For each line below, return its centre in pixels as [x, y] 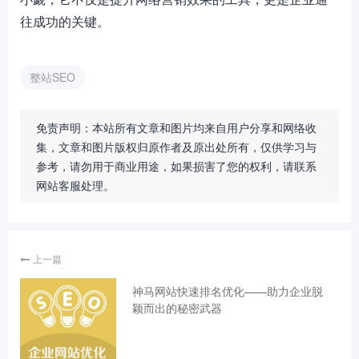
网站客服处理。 [75, 185]
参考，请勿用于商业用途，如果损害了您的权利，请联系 [176, 166]
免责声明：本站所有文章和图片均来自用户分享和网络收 [176, 127]
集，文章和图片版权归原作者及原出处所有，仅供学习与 [176, 147]
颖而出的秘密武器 [177, 308]
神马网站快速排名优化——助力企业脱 [228, 291]
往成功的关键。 [65, 21]
